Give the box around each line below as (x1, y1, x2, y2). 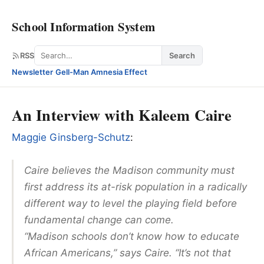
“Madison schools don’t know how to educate (24, 230, 239, 242)
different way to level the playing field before (24, 197, 237, 209)
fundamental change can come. (24, 213, 174, 226)
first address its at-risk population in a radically (24, 180, 247, 193)
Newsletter (12, 67, 53, 77)
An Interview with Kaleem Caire (12, 103, 232, 126)
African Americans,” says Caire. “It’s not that (24, 246, 231, 259)
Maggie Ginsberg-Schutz (12, 131, 130, 143)
